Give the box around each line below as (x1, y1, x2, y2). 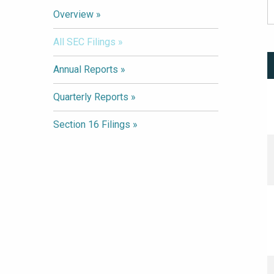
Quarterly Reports (53, 91, 128, 103)
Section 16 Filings (53, 119, 130, 130)
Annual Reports (53, 64, 118, 75)
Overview (53, 9, 94, 20)
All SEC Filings (53, 36, 116, 48)
